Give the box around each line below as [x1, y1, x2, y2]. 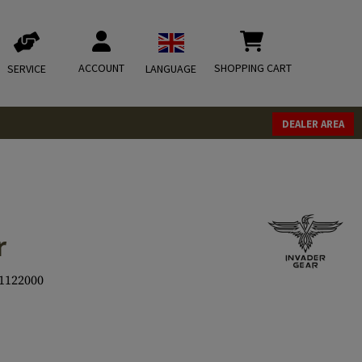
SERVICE [7, 61, 46, 76]
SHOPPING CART [214, 61, 292, 75]
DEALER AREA [282, 117, 344, 131]
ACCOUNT [78, 61, 124, 75]
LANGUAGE [145, 61, 196, 76]
